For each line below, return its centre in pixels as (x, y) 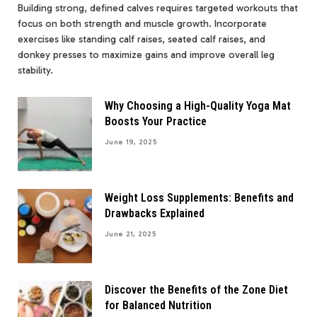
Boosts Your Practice (156, 121)
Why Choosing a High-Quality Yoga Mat (198, 105)
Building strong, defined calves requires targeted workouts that (158, 8)
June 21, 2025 (131, 234)
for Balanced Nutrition (158, 305)
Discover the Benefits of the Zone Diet (196, 289)
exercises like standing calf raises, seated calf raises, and (142, 39)
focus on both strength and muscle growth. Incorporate (142, 23)
